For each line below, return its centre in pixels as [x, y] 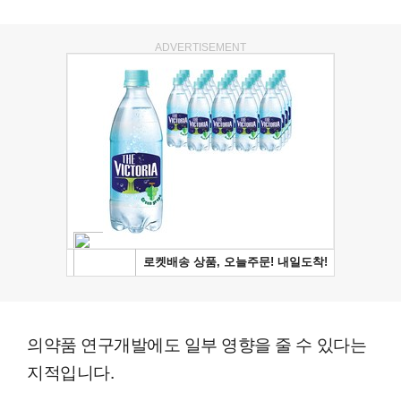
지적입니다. [71, 371]
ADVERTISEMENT [200, 48]
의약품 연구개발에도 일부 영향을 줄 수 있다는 [197, 344]
